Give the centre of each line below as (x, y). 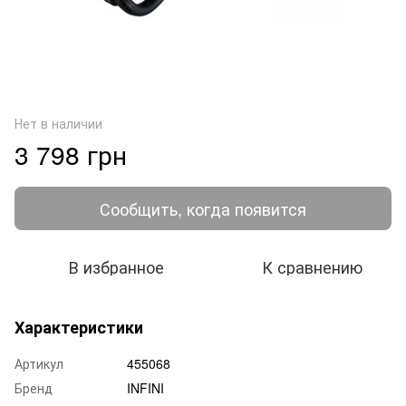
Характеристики (79, 327)
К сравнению (312, 266)
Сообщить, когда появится (203, 208)
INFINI (145, 387)
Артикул (39, 363)
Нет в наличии (58, 123)
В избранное (116, 266)
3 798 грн (71, 154)
